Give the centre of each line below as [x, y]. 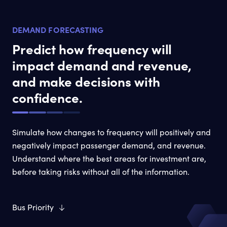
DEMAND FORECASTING [58, 30]
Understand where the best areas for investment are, [109, 159]
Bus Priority [33, 207]
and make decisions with [86, 81]
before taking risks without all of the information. [101, 172]
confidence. [47, 98]
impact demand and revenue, [102, 65]
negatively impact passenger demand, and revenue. [109, 145]
